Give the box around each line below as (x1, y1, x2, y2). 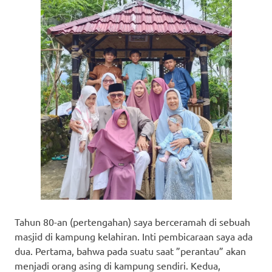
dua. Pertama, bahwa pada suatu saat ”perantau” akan (15, 244, 246, 257)
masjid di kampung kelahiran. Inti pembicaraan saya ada (15, 229, 253, 242)
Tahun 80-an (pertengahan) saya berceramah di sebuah (15, 215, 250, 228)
